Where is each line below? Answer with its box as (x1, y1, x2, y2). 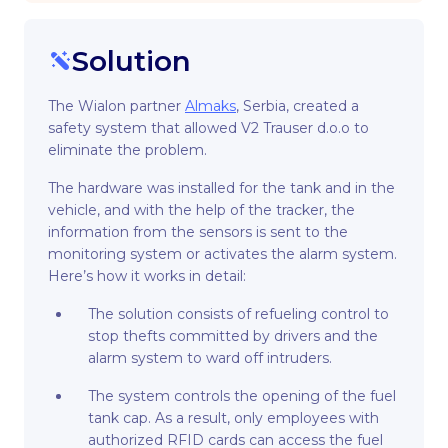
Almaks (185, 97, 236, 115)
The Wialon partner (48, 97, 185, 115)
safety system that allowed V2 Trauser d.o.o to (48, 119, 369, 137)
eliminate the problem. (48, 141, 207, 159)
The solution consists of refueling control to (88, 305, 389, 323)
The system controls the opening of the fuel (88, 387, 396, 405)
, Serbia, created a (236, 97, 359, 115)
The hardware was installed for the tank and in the (48, 179, 395, 197)
